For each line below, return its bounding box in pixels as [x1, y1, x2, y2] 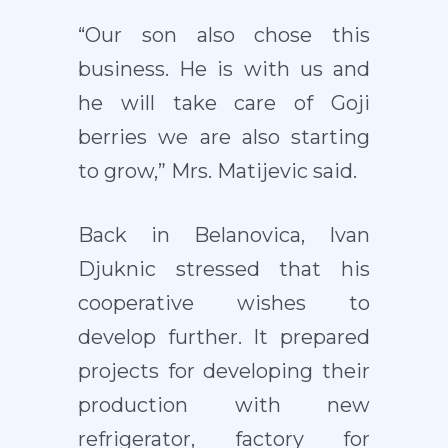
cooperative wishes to [77, 291, 371, 316]
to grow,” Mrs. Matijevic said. [77, 159, 357, 184]
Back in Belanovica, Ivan [77, 223, 371, 248]
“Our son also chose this [77, 23, 371, 48]
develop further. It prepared [77, 325, 371, 350]
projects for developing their [77, 359, 371, 384]
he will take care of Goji [77, 91, 371, 116]
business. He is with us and [77, 57, 371, 82]
